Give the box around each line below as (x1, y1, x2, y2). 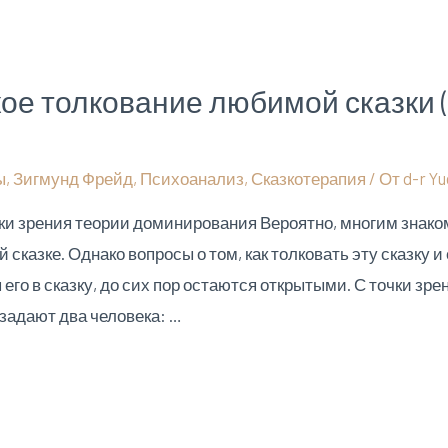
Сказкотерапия (251, 167, 367, 188)
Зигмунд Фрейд (13, 167, 134, 188)
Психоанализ (140, 167, 245, 188)
